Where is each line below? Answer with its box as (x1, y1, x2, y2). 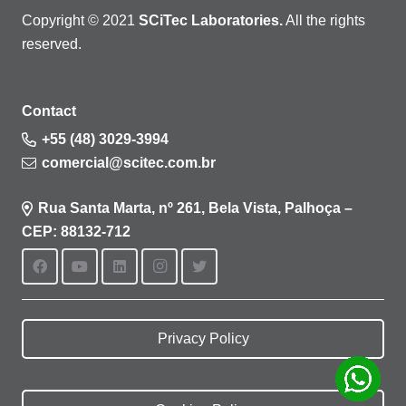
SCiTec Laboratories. (139, 12, 283, 28)
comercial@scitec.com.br (42, 154, 217, 170)
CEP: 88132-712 (22, 223, 130, 239)
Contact (22, 102, 76, 119)
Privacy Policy (157, 331, 249, 347)
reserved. (22, 35, 82, 52)
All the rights (283, 12, 365, 28)
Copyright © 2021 (22, 12, 139, 28)
